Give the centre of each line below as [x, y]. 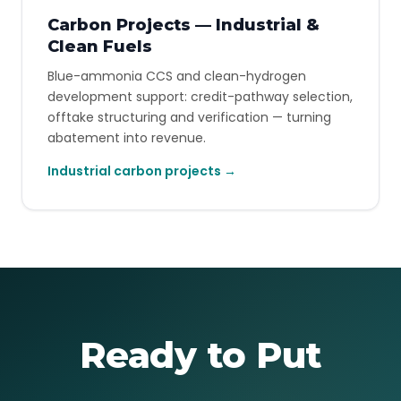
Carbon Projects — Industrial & [183, 25]
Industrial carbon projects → [142, 171]
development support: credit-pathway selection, [200, 97]
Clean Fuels [100, 47]
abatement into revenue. [127, 138]
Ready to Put [200, 355]
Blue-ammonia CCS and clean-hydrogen [177, 76]
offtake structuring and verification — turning [189, 117]
